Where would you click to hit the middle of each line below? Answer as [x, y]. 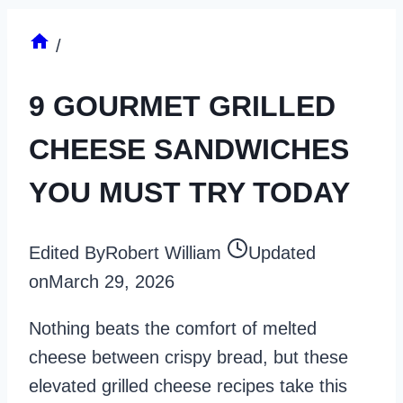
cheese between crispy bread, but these [188, 358]
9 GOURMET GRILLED [182, 106]
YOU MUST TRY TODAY [189, 192]
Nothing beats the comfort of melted [173, 329]
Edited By [67, 253]
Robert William [163, 253]
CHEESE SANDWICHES [189, 149]
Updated [282, 253]
